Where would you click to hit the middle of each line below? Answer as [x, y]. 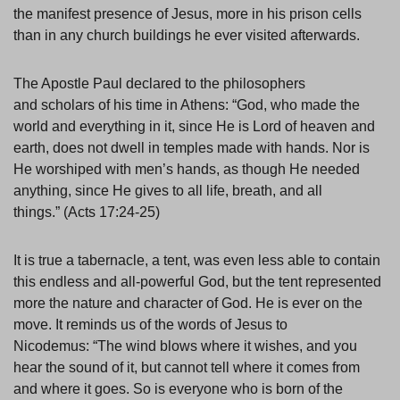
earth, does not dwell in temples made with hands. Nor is [192, 148]
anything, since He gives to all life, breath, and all [168, 191]
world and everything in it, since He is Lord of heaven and [194, 127]
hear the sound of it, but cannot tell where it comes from [187, 368]
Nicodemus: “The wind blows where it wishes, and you [185, 346]
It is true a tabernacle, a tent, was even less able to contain [197, 261]
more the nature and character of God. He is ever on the [188, 304]
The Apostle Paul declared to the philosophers [159, 84]
